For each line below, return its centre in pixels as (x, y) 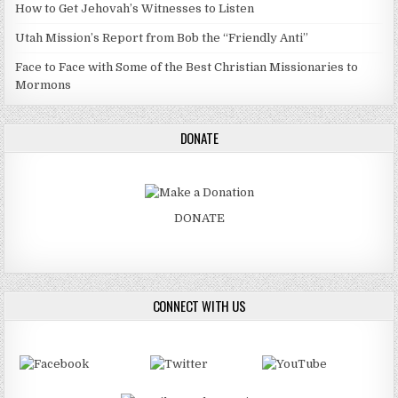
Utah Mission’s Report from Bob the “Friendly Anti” (162, 38)
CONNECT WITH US (199, 305)
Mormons (44, 85)
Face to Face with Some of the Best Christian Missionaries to (187, 68)
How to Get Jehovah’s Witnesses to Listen (135, 9)
